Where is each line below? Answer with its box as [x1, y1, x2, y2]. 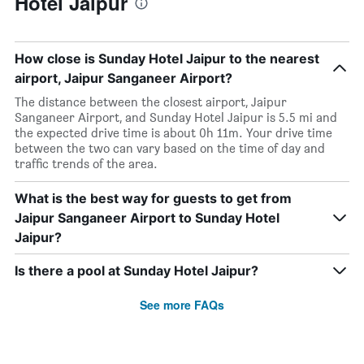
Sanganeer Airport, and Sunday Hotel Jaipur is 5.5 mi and [15, 110, 337, 125]
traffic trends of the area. [15, 156, 158, 171]
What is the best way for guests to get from [15, 190, 292, 206]
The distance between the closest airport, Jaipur [15, 94, 287, 110]
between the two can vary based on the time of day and [15, 141, 325, 156]
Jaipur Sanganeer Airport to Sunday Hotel [15, 210, 279, 226]
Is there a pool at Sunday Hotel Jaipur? [15, 262, 258, 279]
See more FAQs [140, 297, 224, 313]
